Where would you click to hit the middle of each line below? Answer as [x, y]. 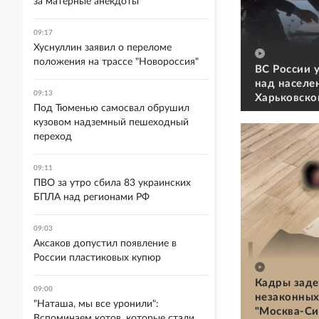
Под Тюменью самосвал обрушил [111, 108]
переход [53, 137]
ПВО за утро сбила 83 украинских [112, 183]
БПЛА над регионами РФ [91, 197]
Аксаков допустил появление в [105, 244]
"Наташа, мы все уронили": [96, 304]
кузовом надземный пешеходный [111, 122]
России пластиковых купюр [97, 258]
